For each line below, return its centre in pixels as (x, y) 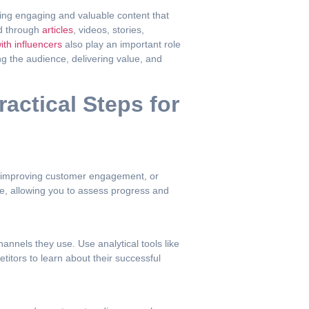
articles (56, 30)
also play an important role (121, 44)
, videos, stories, (109, 30)
